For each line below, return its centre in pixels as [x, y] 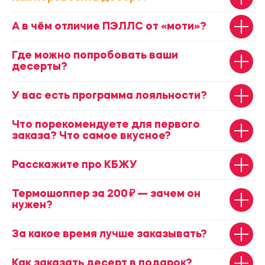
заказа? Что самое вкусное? [91, 136]
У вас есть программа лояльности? [109, 96]
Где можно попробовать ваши [95, 56]
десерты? [40, 67]
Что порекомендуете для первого [106, 125]
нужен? [32, 206]
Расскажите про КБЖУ [75, 165]
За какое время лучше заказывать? [109, 235]
